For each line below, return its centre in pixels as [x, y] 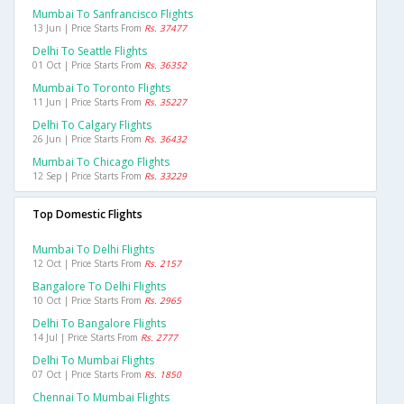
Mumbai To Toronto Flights [101, 88]
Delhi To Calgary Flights [92, 125]
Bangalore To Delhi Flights [99, 287]
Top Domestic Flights [87, 215]
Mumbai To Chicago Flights [101, 162]
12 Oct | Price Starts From [88, 264]
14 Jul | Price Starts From [87, 338]
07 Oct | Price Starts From [88, 375]
